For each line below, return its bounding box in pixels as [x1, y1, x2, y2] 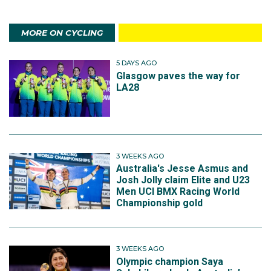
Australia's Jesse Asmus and [116, 163, 249, 175]
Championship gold [116, 197, 203, 209]
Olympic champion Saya [116, 255, 224, 267]
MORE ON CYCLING [21, 28, 103, 38]
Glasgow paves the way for [116, 70, 241, 82]
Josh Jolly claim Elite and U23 [116, 174, 250, 186]
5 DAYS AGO [116, 59, 157, 68]
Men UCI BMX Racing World [116, 186, 240, 198]
